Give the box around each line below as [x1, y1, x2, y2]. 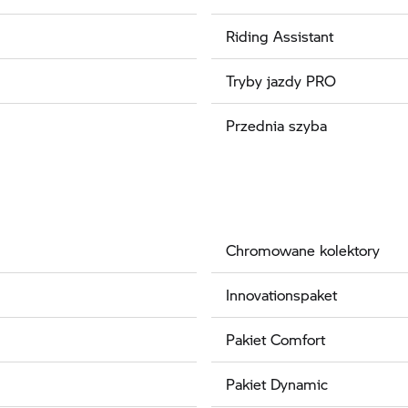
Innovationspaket [226, 283, 337, 305]
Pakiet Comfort [226, 328, 325, 350]
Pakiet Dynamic [226, 372, 328, 394]
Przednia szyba [226, 114, 327, 136]
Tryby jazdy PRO [226, 69, 336, 91]
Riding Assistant [226, 25, 333, 46]
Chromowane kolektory [226, 239, 380, 260]
